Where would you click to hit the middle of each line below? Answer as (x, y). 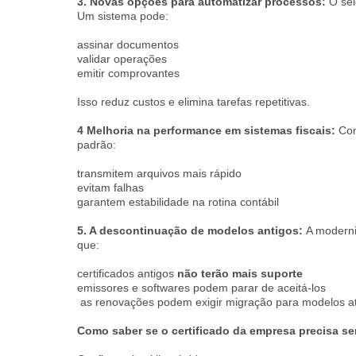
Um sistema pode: (123, 16)
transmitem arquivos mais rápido (159, 173)
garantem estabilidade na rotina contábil (178, 202)
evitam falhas (110, 188)
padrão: (97, 145)
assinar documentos (128, 44)
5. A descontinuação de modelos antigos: (192, 230)
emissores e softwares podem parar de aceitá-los (201, 288)
